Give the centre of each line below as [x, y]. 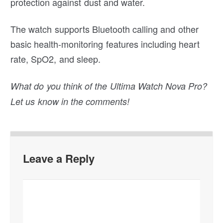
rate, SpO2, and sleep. [56, 58]
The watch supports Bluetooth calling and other [105, 29]
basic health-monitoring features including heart [105, 44]
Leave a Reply [59, 158]
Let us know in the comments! [70, 101]
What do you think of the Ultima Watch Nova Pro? [109, 86]
